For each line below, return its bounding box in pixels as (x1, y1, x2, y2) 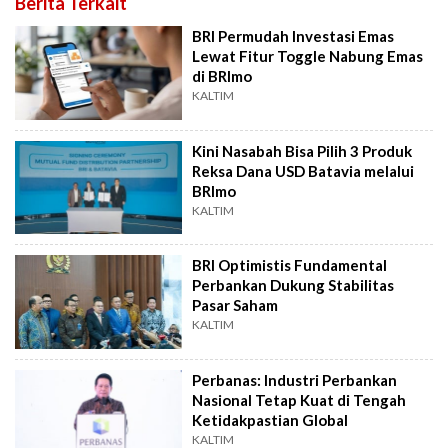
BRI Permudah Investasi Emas (192, 27, 395, 46)
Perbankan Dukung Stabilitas (192, 276, 395, 295)
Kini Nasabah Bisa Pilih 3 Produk (192, 141, 413, 160)
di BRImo (192, 67, 253, 86)
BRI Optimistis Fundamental (192, 256, 388, 275)
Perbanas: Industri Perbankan (192, 370, 398, 389)
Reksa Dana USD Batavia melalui (192, 161, 415, 180)
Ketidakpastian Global (192, 410, 349, 429)
